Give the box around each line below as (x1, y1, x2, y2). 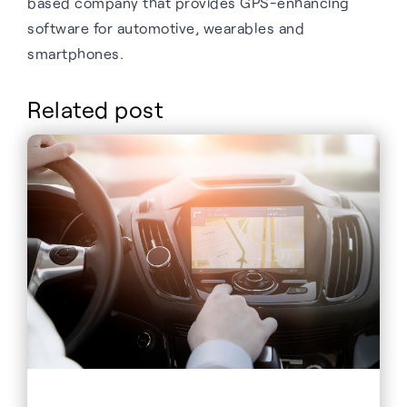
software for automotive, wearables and (27, 18, 304, 36)
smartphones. (27, 44, 124, 62)
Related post (27, 94, 163, 123)
